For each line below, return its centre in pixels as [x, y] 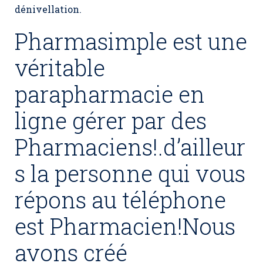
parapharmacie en [110, 94]
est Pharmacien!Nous [125, 226]
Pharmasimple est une [131, 41]
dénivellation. [48, 9]
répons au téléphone [120, 200]
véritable [60, 68]
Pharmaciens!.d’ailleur [130, 147]
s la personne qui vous [130, 173]
